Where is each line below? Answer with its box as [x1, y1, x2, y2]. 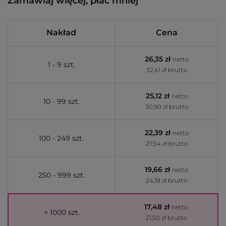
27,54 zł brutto [145, 140, 188, 147]
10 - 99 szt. [43, 97, 80, 106]
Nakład [46, 28, 76, 37]
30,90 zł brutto [145, 103, 188, 110]
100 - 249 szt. [39, 134, 84, 143]
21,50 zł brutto [145, 214, 187, 221]
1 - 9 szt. [47, 60, 75, 69]
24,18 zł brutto [146, 177, 187, 184]
